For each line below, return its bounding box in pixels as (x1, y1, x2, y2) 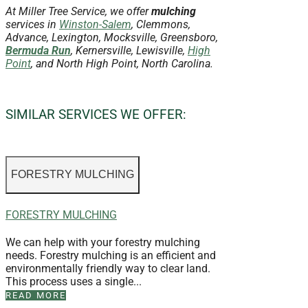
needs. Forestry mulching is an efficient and (5, 249, 216, 263)
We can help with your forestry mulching (5, 236, 200, 250)
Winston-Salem (59, 18, 131, 32)
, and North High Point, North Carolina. (31, 57, 213, 71)
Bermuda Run (5, 44, 71, 58)
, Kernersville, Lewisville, (71, 44, 188, 58)
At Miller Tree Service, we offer (5, 5, 151, 19)
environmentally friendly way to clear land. (5, 262, 210, 276)
